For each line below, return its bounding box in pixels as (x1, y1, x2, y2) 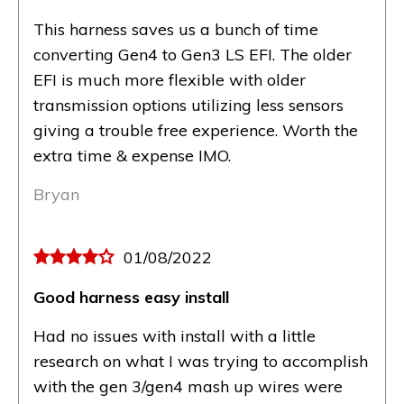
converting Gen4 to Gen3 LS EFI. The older (33, 44, 352, 66)
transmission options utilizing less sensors (33, 95, 344, 116)
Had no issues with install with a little (33, 326, 316, 347)
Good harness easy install (33, 287, 229, 308)
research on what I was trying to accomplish (33, 351, 368, 372)
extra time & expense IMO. (33, 145, 231, 167)
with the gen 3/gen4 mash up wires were (33, 376, 343, 398)
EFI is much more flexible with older (33, 69, 306, 91)
